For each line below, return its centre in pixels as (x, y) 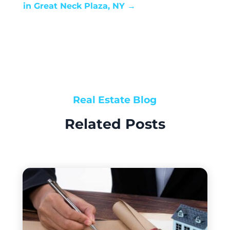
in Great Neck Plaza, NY (74, 6)
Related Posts (115, 124)
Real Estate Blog (115, 100)
